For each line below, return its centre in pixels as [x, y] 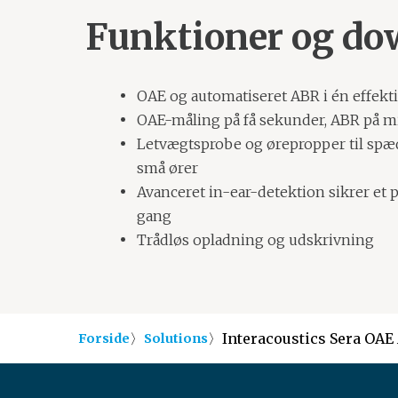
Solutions [176, 338]
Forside [104, 338]
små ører [167, 168]
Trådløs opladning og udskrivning [255, 240]
